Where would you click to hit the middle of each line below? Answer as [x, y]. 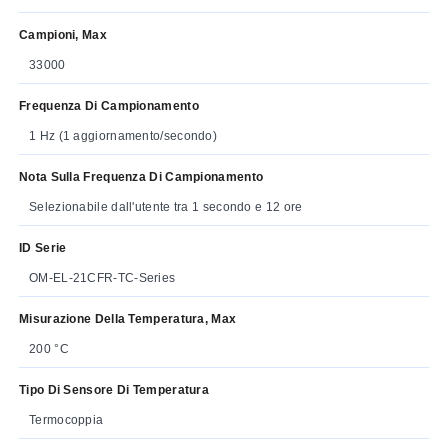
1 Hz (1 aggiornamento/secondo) [123, 135]
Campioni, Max [63, 34]
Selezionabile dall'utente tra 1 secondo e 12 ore [166, 206]
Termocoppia [66, 419]
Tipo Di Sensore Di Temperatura [114, 389]
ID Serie [43, 247]
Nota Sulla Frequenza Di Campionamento [141, 176]
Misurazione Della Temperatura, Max [128, 318]
